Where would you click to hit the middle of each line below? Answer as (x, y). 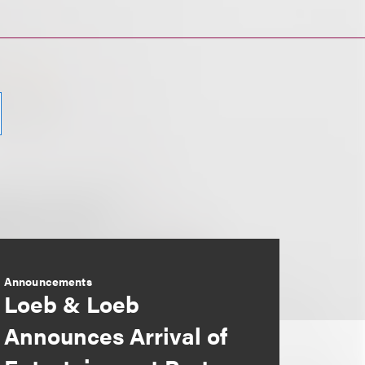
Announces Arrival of (115, 335)
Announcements (48, 281)
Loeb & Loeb (71, 303)
